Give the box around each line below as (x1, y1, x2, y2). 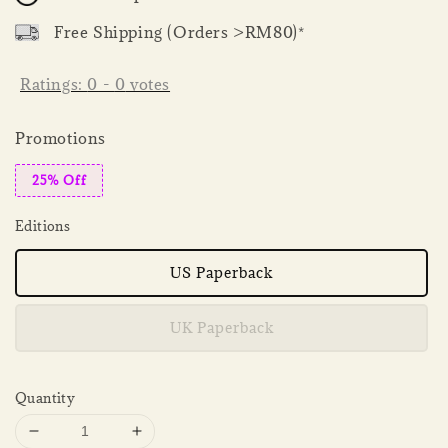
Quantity (15, 388, 76, 407)
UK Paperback (169, 317, 274, 337)
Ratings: (20, 74, 88, 95)
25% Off (32, 171, 87, 188)
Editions (15, 216, 71, 235)
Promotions (15, 127, 106, 148)
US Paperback (170, 262, 273, 282)
